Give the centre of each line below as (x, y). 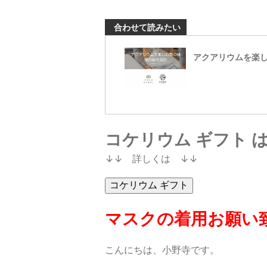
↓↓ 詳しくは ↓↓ (151, 158)
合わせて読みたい (147, 27)
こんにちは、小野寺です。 (162, 249)
